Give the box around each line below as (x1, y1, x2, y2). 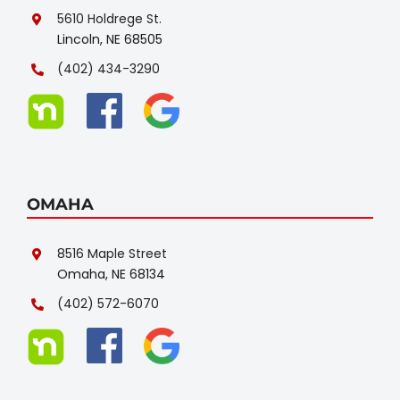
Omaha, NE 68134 (56, 265, 165, 284)
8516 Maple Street (56, 245, 167, 263)
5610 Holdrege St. (56, 9, 162, 28)
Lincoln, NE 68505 (56, 29, 162, 48)
